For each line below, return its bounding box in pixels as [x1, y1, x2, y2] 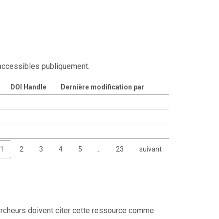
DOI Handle [10, 83, 46, 91]
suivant [139, 145, 162, 153]
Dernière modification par [60, 83, 144, 91]
